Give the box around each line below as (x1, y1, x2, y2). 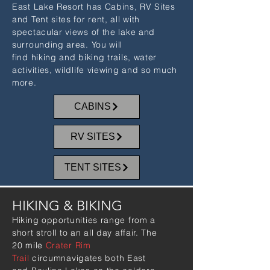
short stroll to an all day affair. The (12, 227, 157, 238)
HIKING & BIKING (12, 198, 122, 214)
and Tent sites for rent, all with (12, 14, 140, 25)
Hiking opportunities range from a (12, 215, 156, 225)
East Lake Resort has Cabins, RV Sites (12, 1, 175, 12)
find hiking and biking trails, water (12, 52, 157, 63)
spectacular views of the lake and (12, 27, 155, 37)
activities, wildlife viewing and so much (12, 64, 177, 75)
